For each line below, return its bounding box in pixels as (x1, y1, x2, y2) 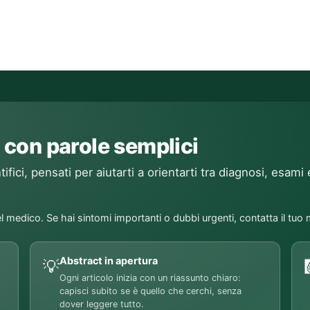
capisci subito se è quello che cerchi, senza (59, 285, 241, 296)
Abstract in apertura (59, 255, 158, 267)
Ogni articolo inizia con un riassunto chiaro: (59, 272, 241, 283)
